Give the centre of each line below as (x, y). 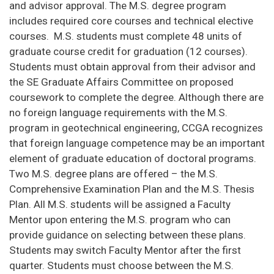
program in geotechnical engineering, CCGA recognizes (136, 128)
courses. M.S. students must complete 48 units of (126, 36)
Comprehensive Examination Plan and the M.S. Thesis (132, 189)
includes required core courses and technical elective (131, 21)
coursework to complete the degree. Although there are (136, 98)
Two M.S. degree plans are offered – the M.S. (113, 174)
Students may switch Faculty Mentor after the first (125, 250)
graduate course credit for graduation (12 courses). (128, 52)
